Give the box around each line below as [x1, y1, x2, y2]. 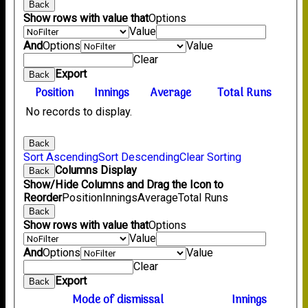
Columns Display [55, 163, 137, 177]
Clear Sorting [179, 150, 242, 164]
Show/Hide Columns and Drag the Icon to [23, 177, 224, 191]
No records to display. [25, 104, 133, 118]
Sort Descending [98, 150, 180, 164]
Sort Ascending [23, 150, 99, 164]
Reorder [23, 190, 63, 204]
